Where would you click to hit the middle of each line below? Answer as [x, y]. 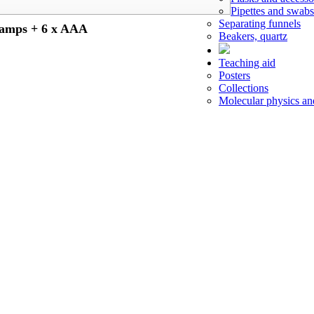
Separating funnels [260, 23]
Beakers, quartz [253, 36]
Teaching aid [247, 63]
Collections [244, 88]
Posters [234, 75]
